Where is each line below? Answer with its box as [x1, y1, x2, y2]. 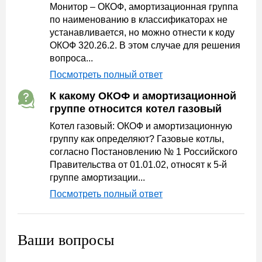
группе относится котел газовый [50, 103, 222, 115]
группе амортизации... [50, 173, 145, 182]
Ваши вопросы [18, 232, 114, 249]
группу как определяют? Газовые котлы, [50, 134, 224, 144]
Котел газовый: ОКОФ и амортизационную [50, 121, 232, 131]
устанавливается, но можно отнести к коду [50, 27, 235, 37]
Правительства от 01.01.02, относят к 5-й [50, 160, 227, 170]
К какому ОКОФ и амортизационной [50, 90, 236, 102]
